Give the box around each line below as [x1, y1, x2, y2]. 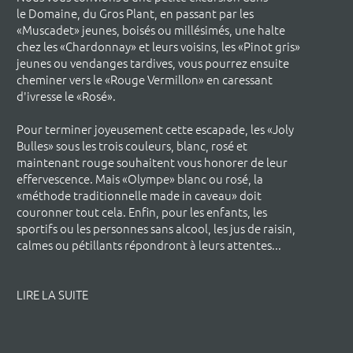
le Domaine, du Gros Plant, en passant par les [16, 5, 254, 21]
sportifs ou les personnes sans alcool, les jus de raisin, [16, 220, 295, 236]
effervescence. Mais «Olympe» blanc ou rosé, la [16, 170, 263, 187]
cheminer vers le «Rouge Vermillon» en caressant [16, 71, 273, 87]
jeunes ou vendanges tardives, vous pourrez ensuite [16, 54, 289, 71]
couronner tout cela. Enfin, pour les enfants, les [16, 203, 267, 220]
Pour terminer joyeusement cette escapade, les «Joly [16, 121, 294, 137]
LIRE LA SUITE [16, 286, 88, 303]
